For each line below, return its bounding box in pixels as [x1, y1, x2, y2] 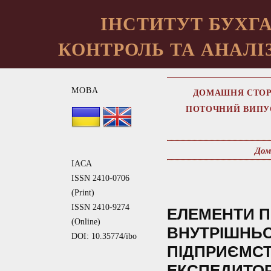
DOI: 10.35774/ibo [71, 232, 137, 241]
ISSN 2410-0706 [71, 174, 129, 183]
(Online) [71, 217, 100, 227]
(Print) [71, 188, 94, 198]
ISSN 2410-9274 [71, 203, 129, 212]
